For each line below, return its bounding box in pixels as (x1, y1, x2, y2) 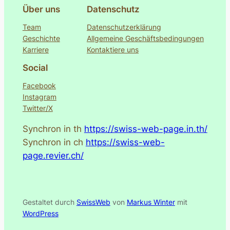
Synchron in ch (22, 137, 86, 148)
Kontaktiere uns (86, 45, 139, 54)
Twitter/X (22, 103, 53, 112)
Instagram (22, 92, 56, 101)
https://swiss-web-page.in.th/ (84, 124, 207, 135)
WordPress (22, 209, 59, 218)
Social (22, 62, 48, 73)
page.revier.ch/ (22, 150, 84, 161)
